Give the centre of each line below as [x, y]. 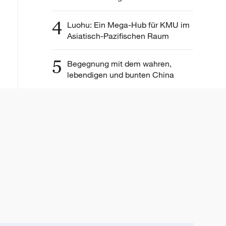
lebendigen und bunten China [121, 74]
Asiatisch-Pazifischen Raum [118, 36]
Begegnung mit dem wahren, [119, 63]
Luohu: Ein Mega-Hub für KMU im [128, 24]
